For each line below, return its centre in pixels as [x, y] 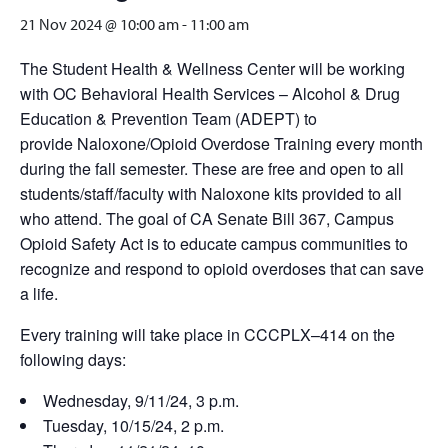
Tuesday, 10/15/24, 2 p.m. [133, 425]
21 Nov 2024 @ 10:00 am [99, 24]
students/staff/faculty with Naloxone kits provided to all [211, 193]
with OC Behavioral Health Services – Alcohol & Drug [210, 93]
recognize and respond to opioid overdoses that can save [222, 268]
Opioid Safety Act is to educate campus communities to [214, 243]
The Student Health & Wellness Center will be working [212, 68]
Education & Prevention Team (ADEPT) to [168, 118]
